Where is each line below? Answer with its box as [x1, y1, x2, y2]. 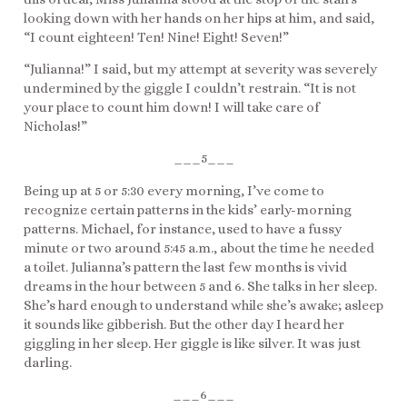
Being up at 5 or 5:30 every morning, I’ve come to [24, 182, 324, 199]
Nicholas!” [24, 117, 87, 134]
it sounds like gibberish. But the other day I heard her [24, 315, 344, 333]
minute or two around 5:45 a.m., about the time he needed [24, 239, 374, 256]
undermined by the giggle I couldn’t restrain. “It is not [24, 79, 356, 96]
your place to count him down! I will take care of [24, 98, 320, 115]
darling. [24, 353, 72, 371]
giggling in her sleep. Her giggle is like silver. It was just [24, 334, 361, 352]
